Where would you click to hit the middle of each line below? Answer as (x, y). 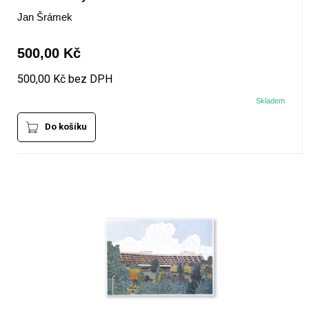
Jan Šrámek (44, 17)
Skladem (271, 101)
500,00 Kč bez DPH (64, 79)
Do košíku (66, 127)
